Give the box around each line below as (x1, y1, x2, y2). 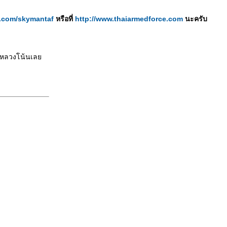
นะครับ (182, 15, 207, 23)
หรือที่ (53, 15, 75, 23)
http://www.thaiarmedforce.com (74, 15, 183, 23)
